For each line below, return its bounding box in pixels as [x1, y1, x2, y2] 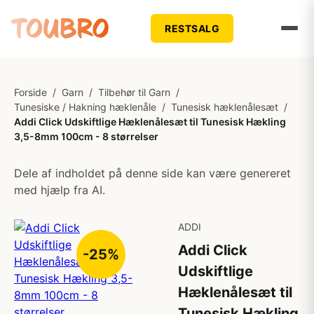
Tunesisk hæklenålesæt [171, 101, 278, 113]
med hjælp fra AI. [14, 183, 105, 197]
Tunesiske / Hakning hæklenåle [14, 101, 156, 113]
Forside [14, 86, 47, 98]
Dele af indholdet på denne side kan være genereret [14, 166, 291, 180]
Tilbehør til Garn [98, 86, 170, 98]
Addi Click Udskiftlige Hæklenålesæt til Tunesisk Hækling [14, 116, 286, 128]
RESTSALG [165, 22, 220, 34]
